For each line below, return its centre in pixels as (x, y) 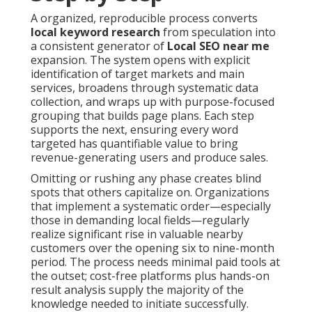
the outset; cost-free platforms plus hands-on (150, 276)
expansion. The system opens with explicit (140, 60)
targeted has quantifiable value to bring (134, 144)
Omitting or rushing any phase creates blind (146, 179)
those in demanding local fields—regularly (140, 220)
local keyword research (95, 32)
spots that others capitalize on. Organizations (150, 193)
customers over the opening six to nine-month (153, 248)
